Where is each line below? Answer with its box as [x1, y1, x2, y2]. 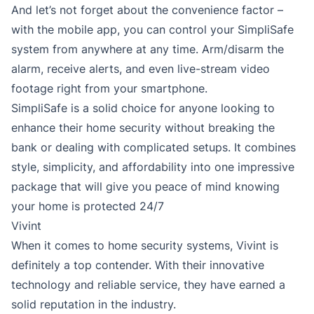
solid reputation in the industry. [11, 297, 176, 312]
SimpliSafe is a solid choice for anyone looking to [11, 101, 275, 116]
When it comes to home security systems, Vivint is [11, 238, 278, 253]
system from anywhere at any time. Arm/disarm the [11, 42, 284, 57]
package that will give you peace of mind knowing [11, 179, 280, 194]
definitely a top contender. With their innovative [11, 258, 264, 273]
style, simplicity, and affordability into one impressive [11, 160, 294, 175]
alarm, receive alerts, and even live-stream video [11, 62, 270, 76]
